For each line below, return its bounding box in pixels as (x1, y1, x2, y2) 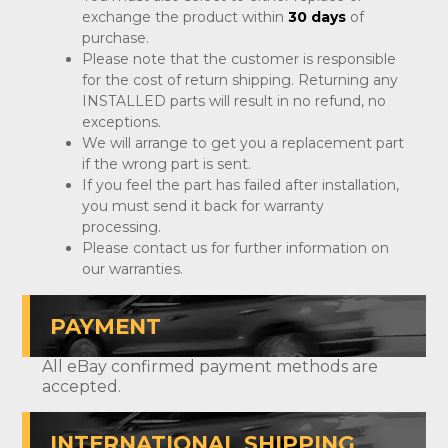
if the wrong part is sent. (82, 155, 251, 174)
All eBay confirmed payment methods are (42, 357, 378, 377)
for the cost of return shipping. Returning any (82, 71, 398, 90)
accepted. (42, 377, 121, 397)
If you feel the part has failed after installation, (82, 176, 399, 195)
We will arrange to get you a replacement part (82, 134, 404, 153)
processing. (82, 218, 161, 237)
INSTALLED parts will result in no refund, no (82, 92, 386, 111)
